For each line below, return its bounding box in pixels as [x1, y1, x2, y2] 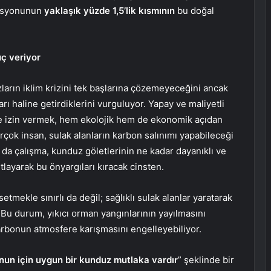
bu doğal [175, 5, 214, 17]
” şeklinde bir [178, 254, 234, 266]
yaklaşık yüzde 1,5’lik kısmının [44, 5, 175, 17]
